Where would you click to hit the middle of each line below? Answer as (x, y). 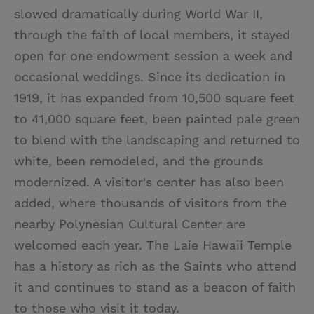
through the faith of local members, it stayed (152, 34)
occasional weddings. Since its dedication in (150, 76)
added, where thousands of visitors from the (150, 203)
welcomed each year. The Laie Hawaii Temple (153, 245)
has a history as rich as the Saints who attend (155, 266)
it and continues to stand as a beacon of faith (155, 287)
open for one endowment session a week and (153, 55)
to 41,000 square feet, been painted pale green (157, 118)
